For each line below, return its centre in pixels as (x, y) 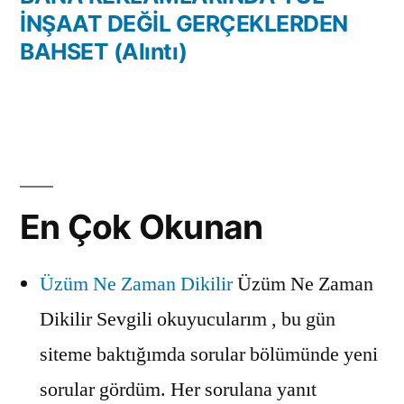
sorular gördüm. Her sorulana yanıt (178, 389)
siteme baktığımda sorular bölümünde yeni (209, 354)
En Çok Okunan (142, 226)
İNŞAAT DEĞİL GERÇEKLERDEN (184, 23)
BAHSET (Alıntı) (104, 51)
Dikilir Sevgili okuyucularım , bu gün (188, 319)
